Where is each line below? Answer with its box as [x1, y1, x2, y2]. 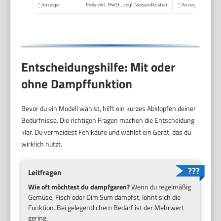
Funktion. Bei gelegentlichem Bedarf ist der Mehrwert [28, 202, 184, 213]
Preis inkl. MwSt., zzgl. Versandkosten [86, 1, 168, 8]
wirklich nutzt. [21, 138, 63, 149]
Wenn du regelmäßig [130, 181, 191, 192]
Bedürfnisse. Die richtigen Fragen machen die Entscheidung [21, 114, 195, 125]
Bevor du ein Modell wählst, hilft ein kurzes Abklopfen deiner [21, 103, 196, 113]
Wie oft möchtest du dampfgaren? [28, 181, 130, 192]
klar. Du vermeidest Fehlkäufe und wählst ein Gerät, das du [21, 126, 191, 137]
